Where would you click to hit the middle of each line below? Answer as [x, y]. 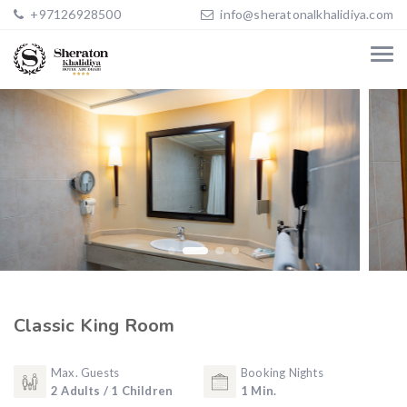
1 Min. [259, 391]
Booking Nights [282, 372]
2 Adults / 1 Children [112, 391]
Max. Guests [85, 372]
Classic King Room [94, 326]
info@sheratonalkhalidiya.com [307, 14]
